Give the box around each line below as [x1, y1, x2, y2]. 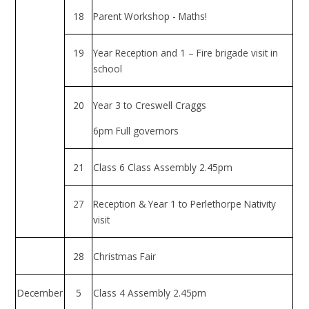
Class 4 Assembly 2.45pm [93, 286, 207, 299]
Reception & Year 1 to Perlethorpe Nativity [93, 197, 277, 210]
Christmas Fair [93, 249, 157, 263]
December [17, 286, 63, 299]
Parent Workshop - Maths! [93, 9, 210, 23]
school [93, 61, 123, 75]
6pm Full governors [93, 123, 179, 137]
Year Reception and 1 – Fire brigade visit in [93, 46, 279, 59]
